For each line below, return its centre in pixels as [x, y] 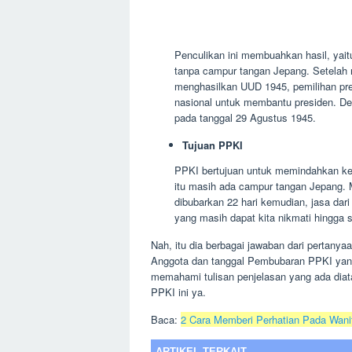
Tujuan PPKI [213, 145]
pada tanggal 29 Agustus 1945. [245, 118]
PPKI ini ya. [178, 291]
